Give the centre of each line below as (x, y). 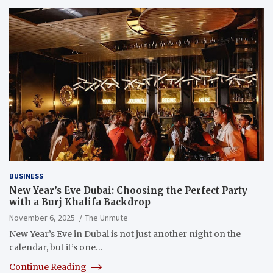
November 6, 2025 (42, 217)
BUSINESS (26, 175)
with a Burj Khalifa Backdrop (80, 202)
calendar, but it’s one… (56, 247)
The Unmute (106, 217)
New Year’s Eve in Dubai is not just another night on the (125, 234)
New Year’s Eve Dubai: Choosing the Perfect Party (128, 190)
